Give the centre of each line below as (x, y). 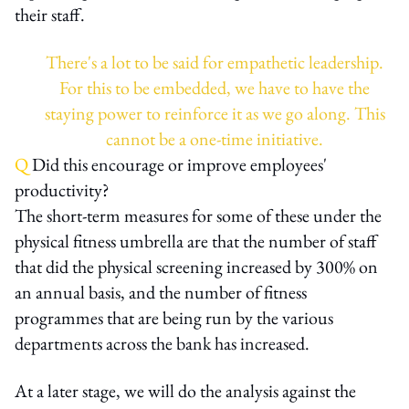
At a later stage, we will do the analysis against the (185, 390)
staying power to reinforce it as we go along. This (215, 113)
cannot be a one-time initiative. (215, 138)
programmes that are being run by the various (174, 317)
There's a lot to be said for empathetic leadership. (215, 62)
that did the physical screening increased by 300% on (196, 266)
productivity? (62, 189)
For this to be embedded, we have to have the (215, 87)
